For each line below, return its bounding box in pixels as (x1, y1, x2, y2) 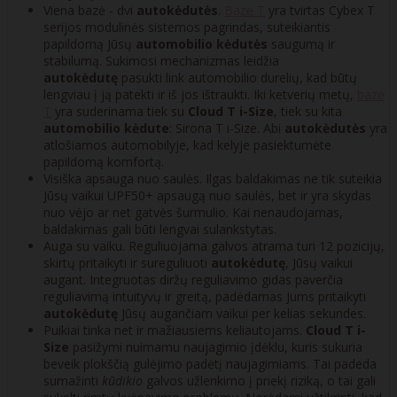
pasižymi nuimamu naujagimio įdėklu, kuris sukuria (69, 339, 362, 356)
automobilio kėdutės (136, 35, 268, 53)
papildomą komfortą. (43, 153, 164, 171)
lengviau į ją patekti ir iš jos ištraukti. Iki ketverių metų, (43, 86, 357, 104)
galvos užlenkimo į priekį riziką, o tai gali (143, 372, 376, 390)
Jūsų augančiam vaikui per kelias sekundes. (118, 305, 366, 323)
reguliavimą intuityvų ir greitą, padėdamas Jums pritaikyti (43, 288, 366, 306)
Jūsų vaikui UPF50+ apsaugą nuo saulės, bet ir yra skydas (43, 187, 371, 205)
